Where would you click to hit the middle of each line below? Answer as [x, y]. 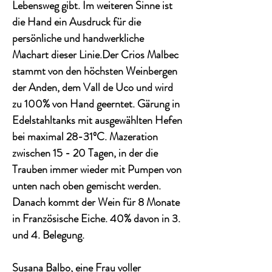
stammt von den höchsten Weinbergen [95, 71]
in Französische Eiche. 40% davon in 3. [96, 219]
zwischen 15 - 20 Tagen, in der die [85, 153]
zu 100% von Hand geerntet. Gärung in [96, 104]
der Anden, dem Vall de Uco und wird [93, 88]
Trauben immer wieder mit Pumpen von [97, 170]
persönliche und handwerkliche [78, 39]
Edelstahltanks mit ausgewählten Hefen [97, 121]
